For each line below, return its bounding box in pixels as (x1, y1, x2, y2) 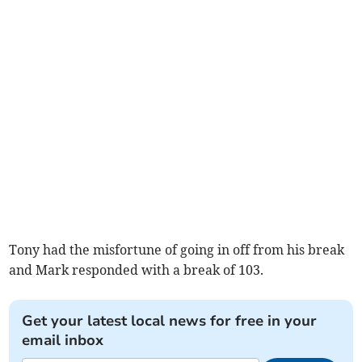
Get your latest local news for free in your (22, 311, 318, 331)
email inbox (22, 330, 104, 351)
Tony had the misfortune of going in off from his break (9, 242, 345, 259)
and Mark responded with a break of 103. (9, 262, 264, 279)
